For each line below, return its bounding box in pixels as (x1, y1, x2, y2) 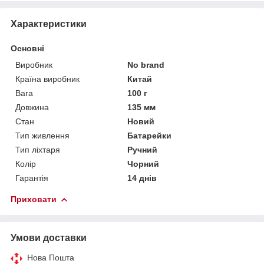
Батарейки (127, 130, 172, 140)
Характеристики (11, 18, 87, 29)
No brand (127, 60, 165, 70)
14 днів (127, 173, 157, 183)
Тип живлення (15, 130, 70, 140)
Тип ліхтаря (15, 144, 60, 154)
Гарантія (15, 173, 48, 183)
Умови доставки (11, 232, 87, 243)
